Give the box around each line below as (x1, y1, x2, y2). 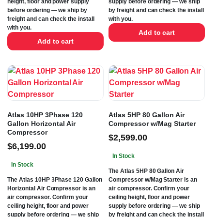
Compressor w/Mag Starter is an (108, 176, 198, 184)
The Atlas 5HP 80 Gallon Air (108, 168, 185, 175)
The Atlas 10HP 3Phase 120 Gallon (7, 176, 103, 184)
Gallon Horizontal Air (7, 120, 76, 128)
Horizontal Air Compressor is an (7, 185, 96, 192)
